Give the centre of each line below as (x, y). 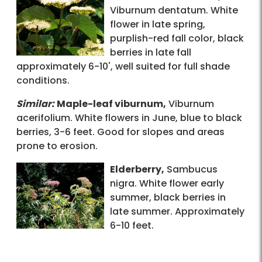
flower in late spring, (158, 25)
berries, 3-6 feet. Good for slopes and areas (120, 132)
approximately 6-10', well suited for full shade (123, 67)
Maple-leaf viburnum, (111, 104)
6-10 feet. (132, 226)
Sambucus (191, 170)
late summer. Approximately (177, 212)
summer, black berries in (168, 198)
